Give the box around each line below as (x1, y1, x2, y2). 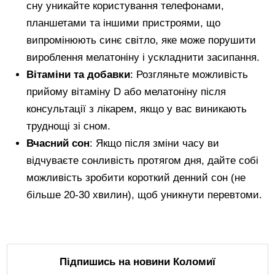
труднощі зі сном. (26, 120, 111, 133)
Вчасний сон (26, 137, 90, 150)
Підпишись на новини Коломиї (60, 256, 215, 268)
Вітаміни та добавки (26, 69, 131, 81)
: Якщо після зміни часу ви (90, 137, 220, 150)
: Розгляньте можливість (130, 69, 249, 81)
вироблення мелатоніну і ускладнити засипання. (26, 52, 260, 64)
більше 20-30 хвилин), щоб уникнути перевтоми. (26, 189, 263, 201)
